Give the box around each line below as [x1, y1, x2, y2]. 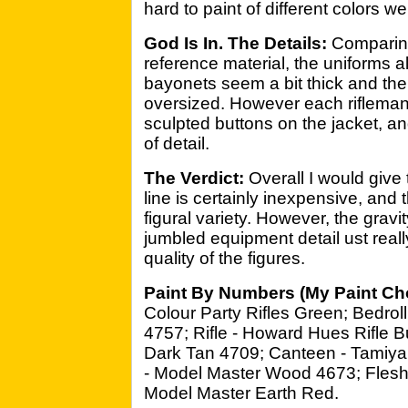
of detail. [144, 134, 209, 153]
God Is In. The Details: [144, 34, 327, 53]
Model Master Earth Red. [144, 383, 339, 403]
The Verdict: [144, 168, 244, 188]
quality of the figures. [144, 249, 305, 268]
